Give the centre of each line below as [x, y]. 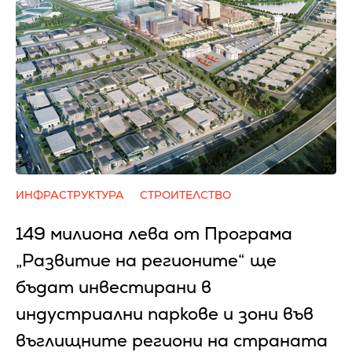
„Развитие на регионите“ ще [146, 260]
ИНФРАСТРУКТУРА [70, 195]
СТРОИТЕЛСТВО [185, 195]
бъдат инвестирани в [114, 287]
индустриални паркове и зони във [165, 314]
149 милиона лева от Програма [154, 234]
